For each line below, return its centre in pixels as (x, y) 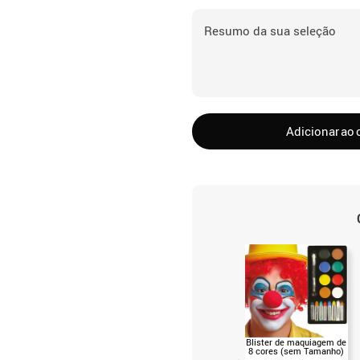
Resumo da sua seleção (270, 30)
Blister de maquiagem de (296, 342)
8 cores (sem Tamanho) (296, 350)
